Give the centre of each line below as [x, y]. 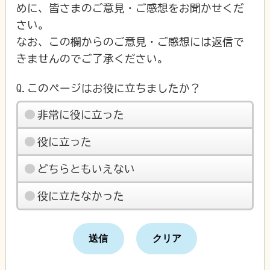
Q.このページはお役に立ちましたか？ [109, 88]
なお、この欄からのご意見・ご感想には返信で [130, 41]
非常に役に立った [80, 115]
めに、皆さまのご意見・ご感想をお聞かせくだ [130, 8]
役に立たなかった [80, 196]
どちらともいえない [86, 168]
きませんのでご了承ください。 [93, 58]
